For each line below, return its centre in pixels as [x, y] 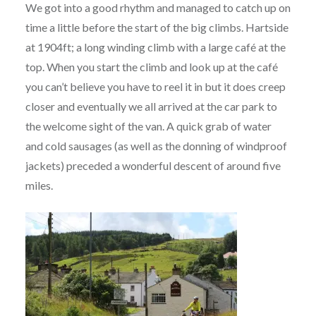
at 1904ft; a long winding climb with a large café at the [155, 47]
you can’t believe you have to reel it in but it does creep [155, 87]
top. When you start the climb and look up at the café [151, 67]
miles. [39, 186]
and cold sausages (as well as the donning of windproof [156, 146]
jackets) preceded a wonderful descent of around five [153, 166]
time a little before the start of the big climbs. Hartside [157, 28]
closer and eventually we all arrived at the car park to [151, 107]
